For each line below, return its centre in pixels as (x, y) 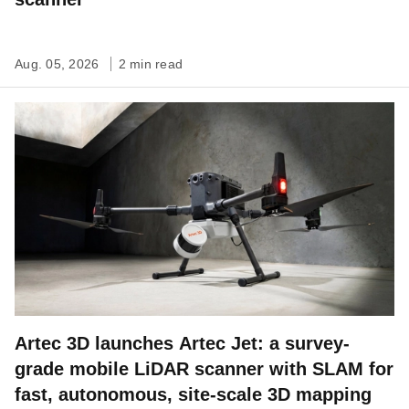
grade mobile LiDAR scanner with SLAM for (204, 369)
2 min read (150, 64)
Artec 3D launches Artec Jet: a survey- (182, 343)
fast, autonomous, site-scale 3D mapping (193, 394)
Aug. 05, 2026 (59, 64)
